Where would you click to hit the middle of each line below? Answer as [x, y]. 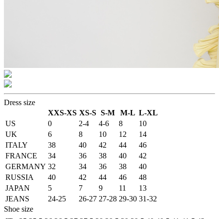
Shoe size [19, 209]
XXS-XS [62, 113]
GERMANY [26, 167]
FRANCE [21, 156]
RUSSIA [20, 177]
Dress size [20, 103]
